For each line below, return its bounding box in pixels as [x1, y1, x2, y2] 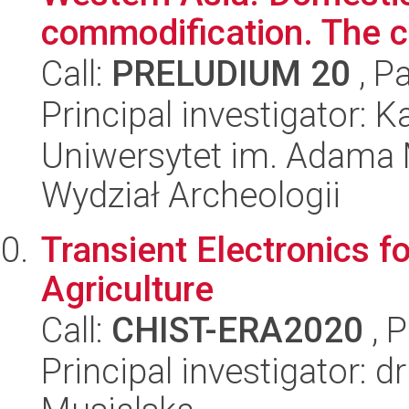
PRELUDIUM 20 [111, 53, 351, 94]
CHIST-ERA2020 [111, 309, 363, 351]
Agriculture [41, 268, 214, 309]
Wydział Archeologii [41, 174, 341, 215]
